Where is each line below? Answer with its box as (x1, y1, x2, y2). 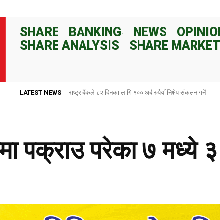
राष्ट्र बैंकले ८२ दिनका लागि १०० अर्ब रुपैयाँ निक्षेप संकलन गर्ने (69, 88, 206, 96)
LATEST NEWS (20, 88, 61, 96)
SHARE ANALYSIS (20, 38, 119, 53)
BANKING (69, 25, 121, 39)
